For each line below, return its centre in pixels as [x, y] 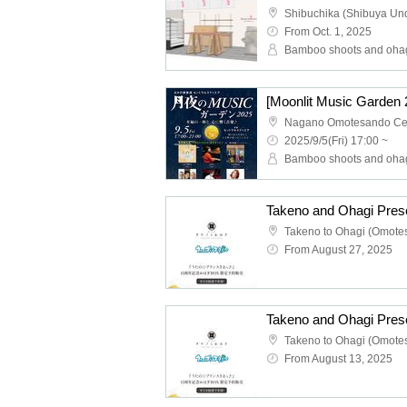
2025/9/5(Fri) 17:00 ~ [336, 141]
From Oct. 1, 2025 [328, 32]
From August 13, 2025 [338, 359]
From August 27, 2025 [338, 250]
